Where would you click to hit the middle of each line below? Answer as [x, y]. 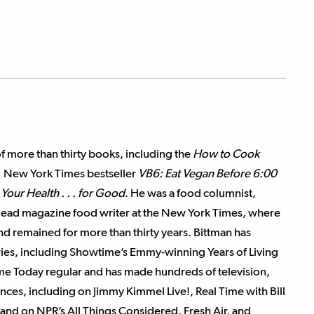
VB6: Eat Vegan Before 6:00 [207, 173]
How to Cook [226, 153]
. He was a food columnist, [190, 193]
